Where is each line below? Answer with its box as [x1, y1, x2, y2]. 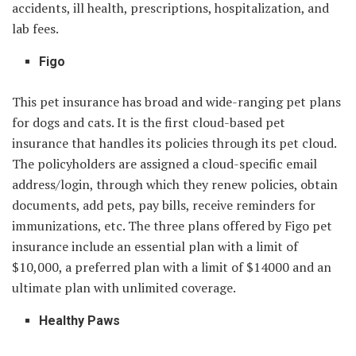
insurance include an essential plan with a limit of [12, 237, 298, 255]
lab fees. [12, 19, 59, 37]
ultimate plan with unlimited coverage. [12, 278, 238, 296]
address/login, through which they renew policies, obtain [12, 175, 338, 193]
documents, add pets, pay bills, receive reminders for [12, 195, 315, 214]
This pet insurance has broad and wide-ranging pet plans [12, 92, 341, 110]
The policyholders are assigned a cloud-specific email [12, 154, 317, 172]
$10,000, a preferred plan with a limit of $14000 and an [12, 257, 331, 276]
